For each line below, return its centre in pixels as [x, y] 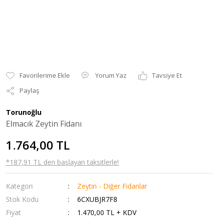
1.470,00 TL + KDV [107, 213]
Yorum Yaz [111, 76]
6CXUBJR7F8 [98, 199]
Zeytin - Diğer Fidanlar [112, 186]
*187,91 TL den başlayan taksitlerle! [62, 162]
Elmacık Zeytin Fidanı [44, 124]
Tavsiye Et [167, 76]
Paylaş [29, 91]
